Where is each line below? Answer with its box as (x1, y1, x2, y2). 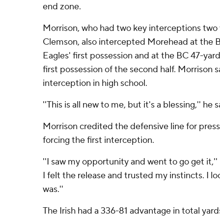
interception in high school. (43, 78, 147, 89)
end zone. (43, 1, 81, 12)
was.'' (43, 184, 63, 195)
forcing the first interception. (43, 135, 154, 146)
